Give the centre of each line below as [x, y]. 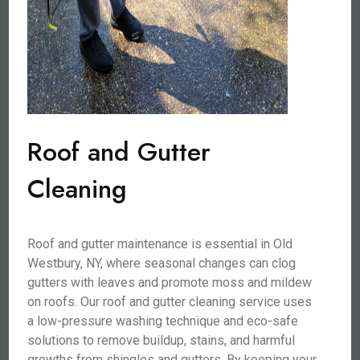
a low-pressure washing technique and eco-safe [163, 321]
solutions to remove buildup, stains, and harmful [162, 340]
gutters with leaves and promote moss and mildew [170, 282]
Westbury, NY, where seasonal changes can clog [162, 263]
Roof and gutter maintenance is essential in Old [160, 244]
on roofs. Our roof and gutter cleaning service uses [170, 302]
